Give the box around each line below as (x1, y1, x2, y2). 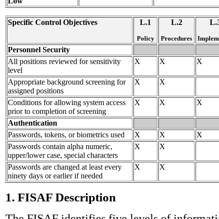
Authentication (8, 118, 57, 127)
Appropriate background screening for (8, 77, 126, 86)
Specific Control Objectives (8, 18, 97, 26)
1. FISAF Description (5, 190, 116, 204)
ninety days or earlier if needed (8, 171, 103, 180)
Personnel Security (8, 45, 70, 54)
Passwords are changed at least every (8, 162, 122, 171)
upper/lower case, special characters (8, 151, 118, 159)
